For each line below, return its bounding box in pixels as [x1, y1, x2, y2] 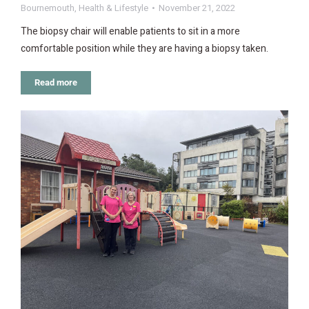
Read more [34, 77, 77, 88]
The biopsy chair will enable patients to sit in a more [21, 24, 240, 39]
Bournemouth [21, 1, 74, 15]
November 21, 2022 [159, 1, 235, 15]
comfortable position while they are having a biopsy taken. [21, 41, 268, 57]
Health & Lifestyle [79, 1, 148, 15]
